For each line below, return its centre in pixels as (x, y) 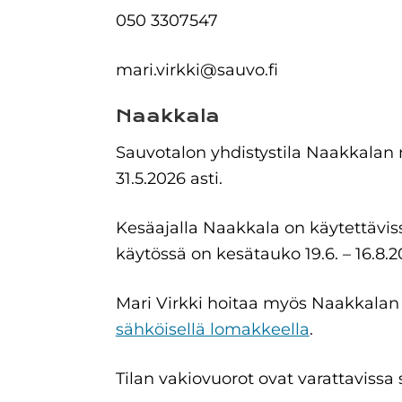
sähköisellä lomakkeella (212, 330)
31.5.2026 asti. (169, 179)
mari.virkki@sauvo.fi (197, 70)
